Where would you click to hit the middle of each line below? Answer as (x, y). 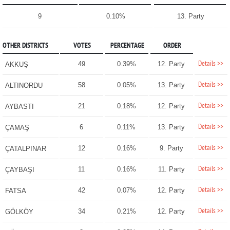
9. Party (171, 148)
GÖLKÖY (19, 212)
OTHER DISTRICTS (25, 46)
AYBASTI (19, 107)
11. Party (171, 169)
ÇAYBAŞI (20, 170)
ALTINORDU (24, 86)
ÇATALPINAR (25, 149)
